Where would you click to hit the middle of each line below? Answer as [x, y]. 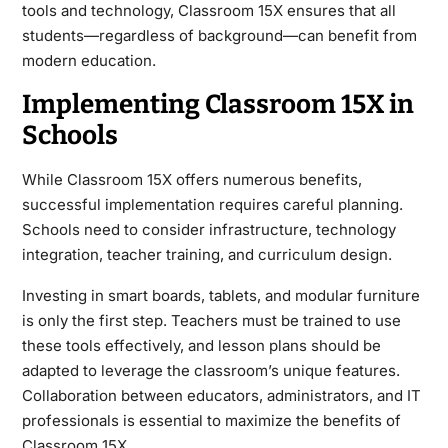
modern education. [88, 60]
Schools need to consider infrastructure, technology [208, 229]
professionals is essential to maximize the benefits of [211, 420]
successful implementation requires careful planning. [212, 204]
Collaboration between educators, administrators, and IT [221, 395]
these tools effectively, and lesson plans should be [201, 345]
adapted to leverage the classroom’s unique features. [210, 370]
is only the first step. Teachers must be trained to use [211, 320]
